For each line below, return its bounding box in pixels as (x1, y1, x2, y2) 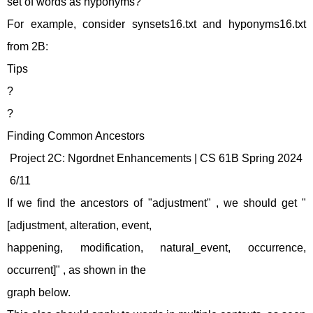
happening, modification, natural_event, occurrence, (7, 242, 306, 254)
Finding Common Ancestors (7, 130, 145, 142)
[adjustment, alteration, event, (7, 219, 152, 231)
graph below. (7, 286, 71, 298)
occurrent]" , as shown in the (7, 264, 146, 276)
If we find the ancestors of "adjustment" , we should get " (7, 197, 306, 209)
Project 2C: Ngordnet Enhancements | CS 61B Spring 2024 (7, 152, 303, 164)
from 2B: (7, 41, 48, 52)
